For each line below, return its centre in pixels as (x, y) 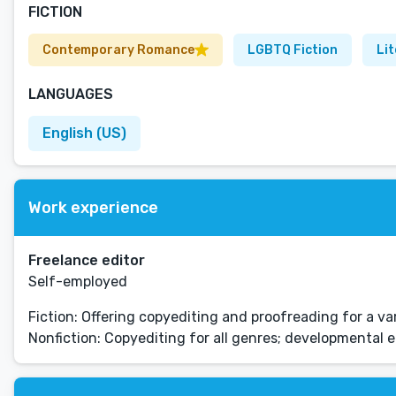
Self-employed (78, 282)
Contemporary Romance (118, 50)
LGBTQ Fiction (293, 50)
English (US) (84, 133)
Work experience (93, 207)
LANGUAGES (71, 94)
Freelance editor (87, 260)
